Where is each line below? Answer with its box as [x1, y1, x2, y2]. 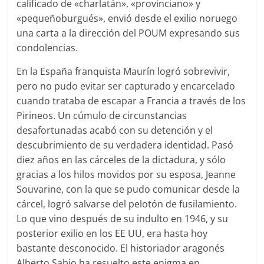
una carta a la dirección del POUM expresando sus [16, 26, 240, 39]
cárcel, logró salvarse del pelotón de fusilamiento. [16, 197, 237, 210]
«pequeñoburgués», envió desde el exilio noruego [16, 11, 238, 25]
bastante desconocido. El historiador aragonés [16, 241, 225, 255]
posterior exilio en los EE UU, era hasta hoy [16, 226, 208, 240]
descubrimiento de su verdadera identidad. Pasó [16, 138, 234, 151]
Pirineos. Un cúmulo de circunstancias [16, 108, 187, 122]
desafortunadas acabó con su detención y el [16, 123, 213, 137]
